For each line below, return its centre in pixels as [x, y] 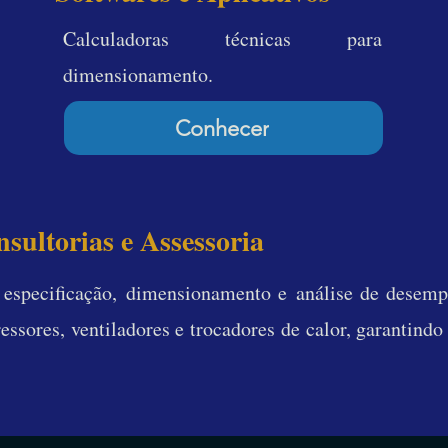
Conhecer [221, 128]
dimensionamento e [211, 292]
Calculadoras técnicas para [222, 38]
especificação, [60, 292]
